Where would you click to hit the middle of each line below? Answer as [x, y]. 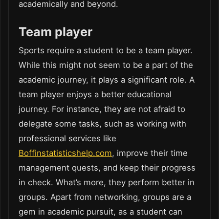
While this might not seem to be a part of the [106, 65]
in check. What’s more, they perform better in [107, 183]
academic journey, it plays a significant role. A [107, 80]
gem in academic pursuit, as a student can [100, 212]
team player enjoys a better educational [95, 95]
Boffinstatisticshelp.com [65, 153]
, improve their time [150, 153]
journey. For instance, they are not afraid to [102, 109]
